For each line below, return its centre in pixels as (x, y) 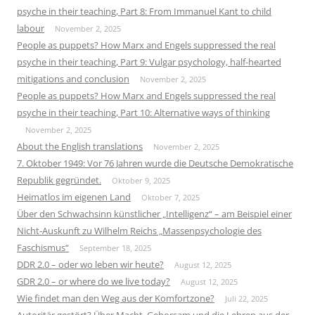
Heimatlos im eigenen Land (74, 197)
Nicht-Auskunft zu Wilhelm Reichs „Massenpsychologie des (139, 230)
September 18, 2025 (115, 247)
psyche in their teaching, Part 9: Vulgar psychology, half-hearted (149, 62)
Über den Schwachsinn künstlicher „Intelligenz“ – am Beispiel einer (154, 213)
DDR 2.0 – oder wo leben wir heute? (90, 264)
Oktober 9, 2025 (141, 180)
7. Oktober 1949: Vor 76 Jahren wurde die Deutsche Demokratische (155, 163)
